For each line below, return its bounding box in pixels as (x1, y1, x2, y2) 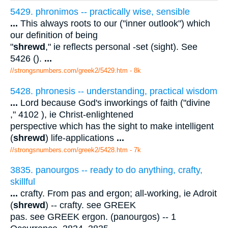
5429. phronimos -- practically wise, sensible (10, 7, 190, 17)
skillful (10, 177, 35, 187)
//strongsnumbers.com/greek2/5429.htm (10, 67, 128, 75)
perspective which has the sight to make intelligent (10, 121, 214, 131)
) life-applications (45, 132, 117, 143)
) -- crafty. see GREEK (45, 200, 136, 211)
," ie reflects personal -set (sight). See (45, 42, 197, 52)
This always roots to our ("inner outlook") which (18, 18, 210, 29)
